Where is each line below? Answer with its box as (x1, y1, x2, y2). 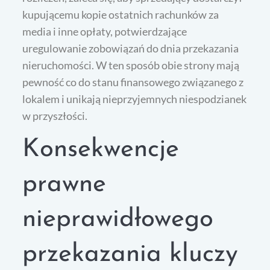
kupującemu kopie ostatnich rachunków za (22, 8, 219, 22)
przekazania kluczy (22, 242, 239, 268)
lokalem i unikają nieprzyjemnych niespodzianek (22, 92, 247, 106)
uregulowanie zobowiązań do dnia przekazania (22, 42, 239, 55)
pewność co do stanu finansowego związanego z (22, 75, 244, 89)
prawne (22, 172, 107, 198)
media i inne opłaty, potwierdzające (22, 25, 187, 39)
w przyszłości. (22, 109, 88, 123)
